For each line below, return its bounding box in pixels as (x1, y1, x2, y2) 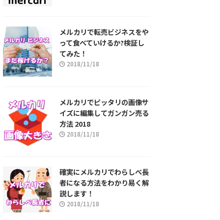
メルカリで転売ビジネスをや (59, 26, 149, 37)
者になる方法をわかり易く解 (59, 177, 149, 188)
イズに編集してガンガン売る (59, 108, 149, 118)
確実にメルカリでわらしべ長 (59, 166, 149, 177)
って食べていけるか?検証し (59, 37, 144, 48)
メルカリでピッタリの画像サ (59, 97, 149, 108)
